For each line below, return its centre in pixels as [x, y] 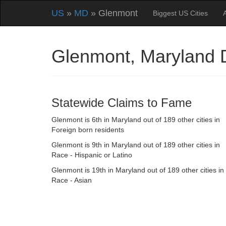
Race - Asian [72, 180]
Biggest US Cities [180, 13]
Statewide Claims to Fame [122, 103]
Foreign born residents [88, 130]
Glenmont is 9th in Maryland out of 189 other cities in [136, 145]
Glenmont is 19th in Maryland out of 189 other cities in [138, 170]
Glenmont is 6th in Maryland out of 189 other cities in [136, 120]
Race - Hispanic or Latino [92, 155]
